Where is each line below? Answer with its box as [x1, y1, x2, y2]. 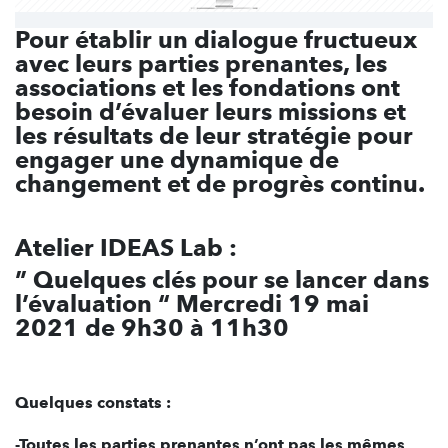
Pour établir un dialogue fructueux [15, 25, 417, 55]
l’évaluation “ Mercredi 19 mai [15, 289, 369, 319]
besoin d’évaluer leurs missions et [15, 97, 406, 127]
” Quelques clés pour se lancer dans [15, 265, 429, 295]
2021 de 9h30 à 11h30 [15, 313, 289, 343]
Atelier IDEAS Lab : [15, 233, 237, 263]
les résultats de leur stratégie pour [15, 121, 413, 151]
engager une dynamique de [15, 145, 339, 175]
